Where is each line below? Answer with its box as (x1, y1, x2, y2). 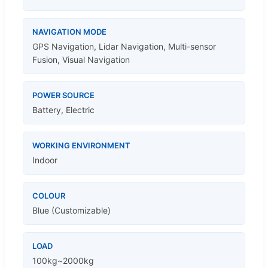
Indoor (32, 154, 57, 165)
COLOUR (32, 190, 65, 200)
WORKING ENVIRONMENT (32, 140, 130, 150)
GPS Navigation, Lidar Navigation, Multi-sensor (32, 41, 216, 51)
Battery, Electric (32, 104, 95, 115)
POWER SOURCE (32, 90, 95, 100)
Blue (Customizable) (32, 205, 111, 215)
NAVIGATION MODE (32, 26, 106, 36)
